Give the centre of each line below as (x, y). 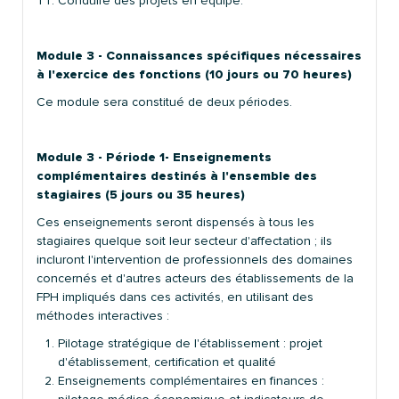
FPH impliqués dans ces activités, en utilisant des (175, 297)
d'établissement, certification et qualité (167, 362)
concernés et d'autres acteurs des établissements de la (195, 278)
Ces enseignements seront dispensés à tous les (175, 222)
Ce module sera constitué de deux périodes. (164, 102)
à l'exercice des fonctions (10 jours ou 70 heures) (194, 74)
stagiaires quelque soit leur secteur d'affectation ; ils (184, 240)
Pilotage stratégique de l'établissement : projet (190, 343)
